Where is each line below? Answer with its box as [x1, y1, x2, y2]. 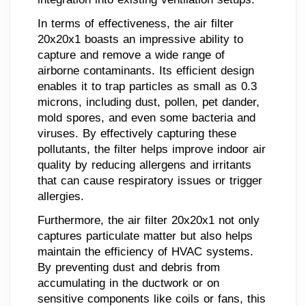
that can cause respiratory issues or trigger [38, 173, 262, 187]
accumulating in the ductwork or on [38, 276, 219, 290]
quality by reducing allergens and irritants [38, 158, 251, 171]
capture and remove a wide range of [38, 48, 225, 61]
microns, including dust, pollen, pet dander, [38, 95, 260, 109]
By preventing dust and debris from [38, 260, 220, 274]
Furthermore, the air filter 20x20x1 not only [38, 213, 260, 227]
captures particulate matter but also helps [38, 229, 253, 242]
